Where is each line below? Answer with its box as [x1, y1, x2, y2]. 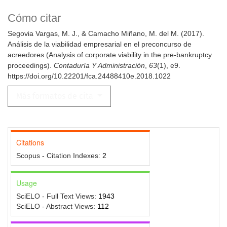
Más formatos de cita [16, 91, 95, 101]
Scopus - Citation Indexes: [16, 152, 102, 160]
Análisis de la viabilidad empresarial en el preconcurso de [8, 40, 192, 49]
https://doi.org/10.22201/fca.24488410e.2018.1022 [8, 72, 171, 81]
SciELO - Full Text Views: [16, 192, 98, 201]
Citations [16, 137, 44, 148]
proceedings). [8, 61, 54, 70]
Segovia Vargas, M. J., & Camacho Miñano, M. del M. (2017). [8, 29, 204, 38]
